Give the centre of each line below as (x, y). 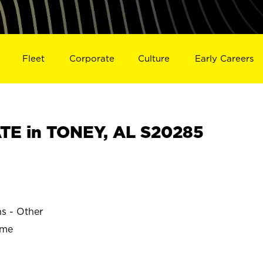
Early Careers (225, 58)
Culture (154, 58)
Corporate (92, 58)
